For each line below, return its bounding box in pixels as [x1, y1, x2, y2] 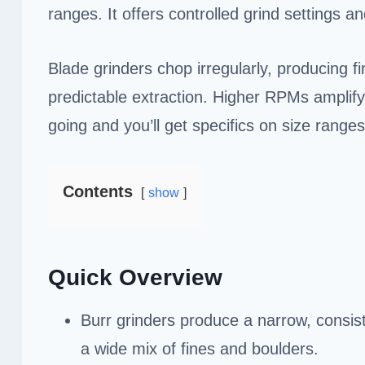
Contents [63, 182, 133, 200]
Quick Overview [48, 264, 222, 290]
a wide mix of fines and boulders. [81, 339, 319, 358]
